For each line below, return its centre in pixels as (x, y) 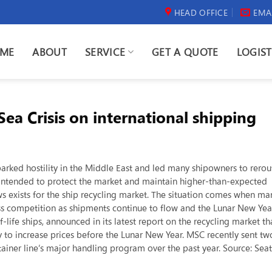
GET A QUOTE (185, 52)
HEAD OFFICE (201, 12)
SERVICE (105, 52)
